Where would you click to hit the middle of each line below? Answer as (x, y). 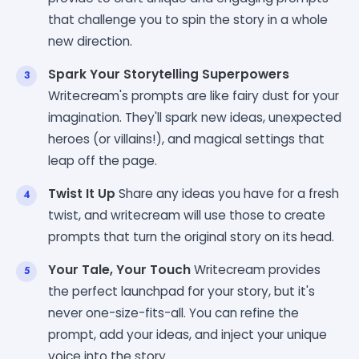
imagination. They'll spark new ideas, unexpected (195, 117)
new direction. (90, 41)
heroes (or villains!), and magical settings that (186, 139)
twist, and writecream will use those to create (187, 215)
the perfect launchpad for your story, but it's (182, 291)
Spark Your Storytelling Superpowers (169, 74)
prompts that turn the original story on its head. (191, 236)
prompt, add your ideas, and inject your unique (188, 334)
